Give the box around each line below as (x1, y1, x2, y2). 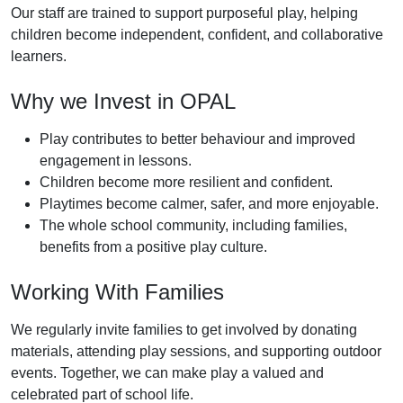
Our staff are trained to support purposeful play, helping (11, 4, 358, 21)
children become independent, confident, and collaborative (11, 26, 383, 42)
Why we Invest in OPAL (11, 88, 236, 113)
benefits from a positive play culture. (40, 238, 267, 255)
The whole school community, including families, (40, 217, 347, 233)
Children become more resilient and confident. (40, 174, 333, 190)
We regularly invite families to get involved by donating (11, 321, 357, 337)
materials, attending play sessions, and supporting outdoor (11, 343, 381, 359)
